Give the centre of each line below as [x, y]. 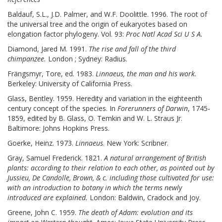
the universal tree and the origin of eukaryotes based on [97, 24]
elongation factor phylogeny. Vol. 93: [67, 34]
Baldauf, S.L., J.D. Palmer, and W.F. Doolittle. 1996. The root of [107, 14]
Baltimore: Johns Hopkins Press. [58, 128]
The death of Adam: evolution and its [136, 213]
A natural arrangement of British [155, 158]
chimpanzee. [27, 59]
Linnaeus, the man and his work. [146, 74]
